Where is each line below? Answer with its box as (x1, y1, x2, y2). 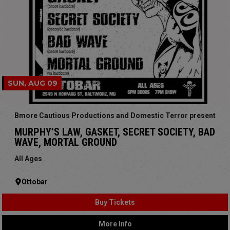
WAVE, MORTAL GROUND (14, 136, 117, 148)
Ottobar (22, 177, 48, 186)
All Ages (14, 154, 42, 163)
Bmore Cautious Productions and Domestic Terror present (14, 111, 216, 120)
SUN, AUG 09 (8, 78, 57, 88)
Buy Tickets (95, 198, 135, 206)
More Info (98, 219, 132, 228)
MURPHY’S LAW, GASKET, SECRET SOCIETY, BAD (14, 125, 215, 138)
